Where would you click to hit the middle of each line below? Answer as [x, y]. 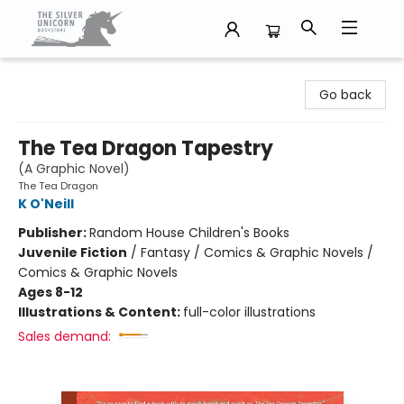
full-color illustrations [249, 312]
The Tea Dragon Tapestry [146, 148]
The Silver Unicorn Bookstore [102, 75]
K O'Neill [46, 204]
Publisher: [54, 233]
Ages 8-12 [50, 292]
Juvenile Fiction [73, 252]
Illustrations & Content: [101, 312]
